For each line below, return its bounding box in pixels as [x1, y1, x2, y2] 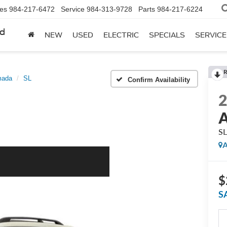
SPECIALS [149, 31, 185, 40]
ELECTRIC [103, 31, 139, 40]
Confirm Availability [128, 75, 190, 84]
